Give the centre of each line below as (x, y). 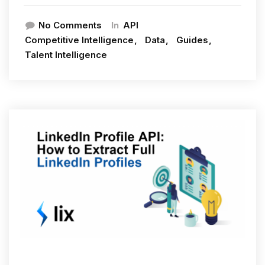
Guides (192, 40)
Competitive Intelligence (79, 40)
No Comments (70, 25)
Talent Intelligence (66, 54)
